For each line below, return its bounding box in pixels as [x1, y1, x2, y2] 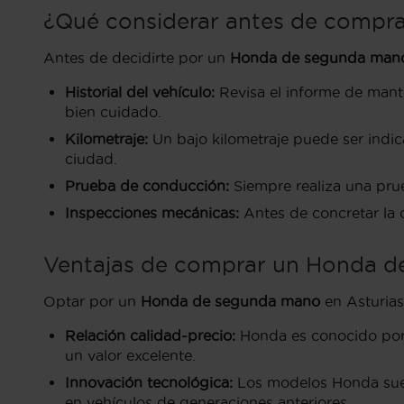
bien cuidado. [65, 104, 161, 120]
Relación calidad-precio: [65, 327, 235, 344]
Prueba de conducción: [65, 178, 229, 194]
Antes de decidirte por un [43, 50, 230, 66]
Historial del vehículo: [65, 84, 215, 100]
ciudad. [65, 151, 117, 167]
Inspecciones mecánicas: [65, 205, 239, 221]
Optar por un [43, 293, 141, 309]
